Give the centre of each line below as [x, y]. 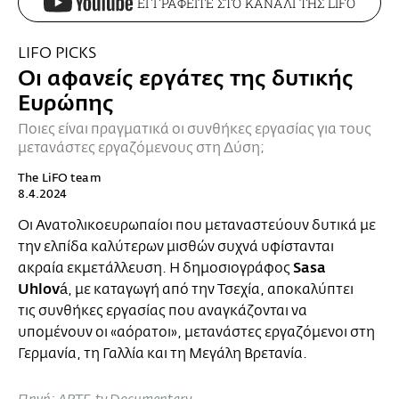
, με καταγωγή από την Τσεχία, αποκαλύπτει [211, 290]
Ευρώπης [66, 104]
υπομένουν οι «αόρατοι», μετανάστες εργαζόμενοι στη [196, 333]
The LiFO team [60, 178]
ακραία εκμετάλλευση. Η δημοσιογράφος [155, 269]
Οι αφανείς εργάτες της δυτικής [186, 79]
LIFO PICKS [57, 53]
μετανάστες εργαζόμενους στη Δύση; [141, 148]
